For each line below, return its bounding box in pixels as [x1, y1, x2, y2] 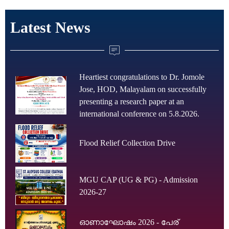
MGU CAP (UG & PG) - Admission [79, 175, 198, 184]
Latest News [10, 18, 90, 36]
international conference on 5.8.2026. [79, 109, 199, 118]
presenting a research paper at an [79, 97, 184, 106]
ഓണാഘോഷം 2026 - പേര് [79, 217, 178, 226]
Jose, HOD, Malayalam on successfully [79, 84, 207, 94]
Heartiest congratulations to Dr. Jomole [79, 72, 204, 81]
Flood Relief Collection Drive [79, 139, 175, 148]
